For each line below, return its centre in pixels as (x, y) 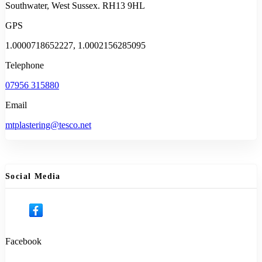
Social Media (33, 176)
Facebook (23, 242)
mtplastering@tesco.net (48, 125)
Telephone (25, 65)
